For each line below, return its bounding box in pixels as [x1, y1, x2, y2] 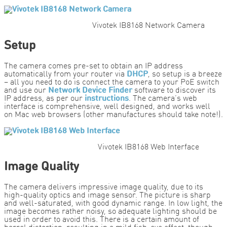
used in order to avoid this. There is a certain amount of [4, 216, 199, 224]
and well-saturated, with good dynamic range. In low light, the [4, 200, 222, 208]
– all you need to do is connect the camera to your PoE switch [4, 78, 219, 87]
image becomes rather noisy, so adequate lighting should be [4, 208, 217, 216]
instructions [85, 94, 129, 103]
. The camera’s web [129, 94, 197, 103]
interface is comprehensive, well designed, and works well [4, 102, 210, 111]
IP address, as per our [4, 94, 85, 103]
